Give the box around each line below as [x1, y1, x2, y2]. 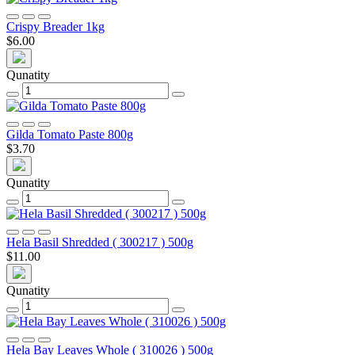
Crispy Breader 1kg [6, 19, 105, 33]
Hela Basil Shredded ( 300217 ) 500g [6, 235, 193, 249]
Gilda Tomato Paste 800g [6, 127, 133, 141]
